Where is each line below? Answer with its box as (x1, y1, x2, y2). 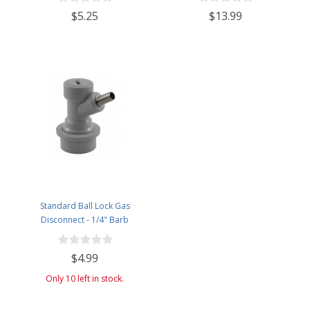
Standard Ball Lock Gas (39, 199, 130, 212)
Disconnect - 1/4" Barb (41, 213, 129, 226)
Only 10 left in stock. (46, 273, 124, 285)
